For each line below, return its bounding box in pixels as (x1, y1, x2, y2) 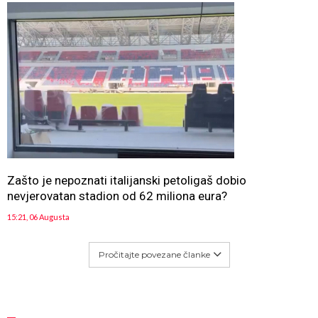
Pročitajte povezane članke (98, 249, 210, 260)
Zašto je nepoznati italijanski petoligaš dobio (7, 173, 246, 187)
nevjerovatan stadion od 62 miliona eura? (7, 189, 227, 203)
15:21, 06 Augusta (7, 212, 70, 221)
